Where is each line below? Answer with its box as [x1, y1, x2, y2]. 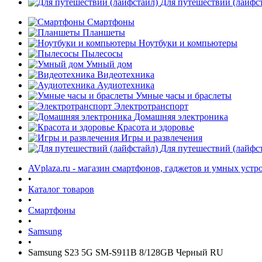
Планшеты [82, 27, 125, 37]
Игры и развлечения [121, 133, 202, 143]
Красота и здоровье [117, 122, 194, 132]
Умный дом [86, 59, 132, 69]
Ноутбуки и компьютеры [139, 38, 237, 48]
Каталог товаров [28, 184, 94, 194]
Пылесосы [81, 49, 123, 58]
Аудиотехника [97, 80, 154, 90]
